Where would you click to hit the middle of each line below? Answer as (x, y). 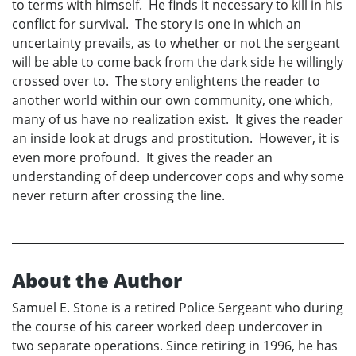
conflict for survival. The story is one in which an (157, 23)
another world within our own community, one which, (172, 100)
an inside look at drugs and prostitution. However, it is (176, 138)
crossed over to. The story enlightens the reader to (166, 81)
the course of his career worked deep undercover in (167, 326)
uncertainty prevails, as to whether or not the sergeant (176, 43)
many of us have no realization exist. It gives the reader (178, 119)
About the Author (97, 280)
